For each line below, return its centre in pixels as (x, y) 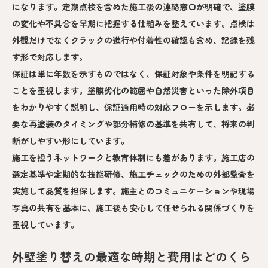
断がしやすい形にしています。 (71, 140)
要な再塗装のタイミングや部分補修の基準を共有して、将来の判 (133, 124)
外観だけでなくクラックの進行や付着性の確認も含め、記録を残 (133, 40)
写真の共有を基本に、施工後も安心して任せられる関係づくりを (133, 207)
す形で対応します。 (50, 57)
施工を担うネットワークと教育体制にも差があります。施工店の (133, 157)
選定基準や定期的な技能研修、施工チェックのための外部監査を (133, 174)
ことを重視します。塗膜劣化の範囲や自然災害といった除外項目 (133, 90)
